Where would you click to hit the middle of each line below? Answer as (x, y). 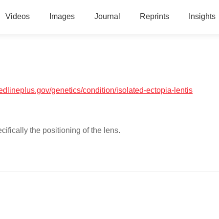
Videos (17, 16)
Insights (202, 16)
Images (62, 16)
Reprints (154, 16)
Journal (107, 16)
